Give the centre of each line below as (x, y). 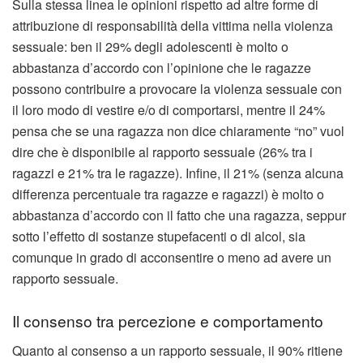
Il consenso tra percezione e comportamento (168, 321)
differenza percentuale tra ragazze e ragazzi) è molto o (168, 194)
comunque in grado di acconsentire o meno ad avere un (172, 257)
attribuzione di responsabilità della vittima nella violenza (173, 25)
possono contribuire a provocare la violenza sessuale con (177, 88)
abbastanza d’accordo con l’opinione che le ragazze (162, 67)
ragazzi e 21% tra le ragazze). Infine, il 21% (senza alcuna (178, 173)
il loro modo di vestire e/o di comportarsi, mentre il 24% (169, 109)
